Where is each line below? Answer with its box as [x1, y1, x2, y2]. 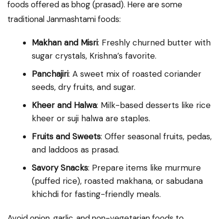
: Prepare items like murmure [88, 162, 201, 173]
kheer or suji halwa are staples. [32, 112, 150, 124]
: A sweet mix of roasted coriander [68, 68, 201, 79]
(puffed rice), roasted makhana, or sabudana [32, 175, 203, 186]
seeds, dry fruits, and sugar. [32, 81, 135, 92]
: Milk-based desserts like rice [97, 99, 211, 110]
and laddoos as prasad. [32, 144, 119, 155]
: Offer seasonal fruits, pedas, [101, 131, 212, 142]
